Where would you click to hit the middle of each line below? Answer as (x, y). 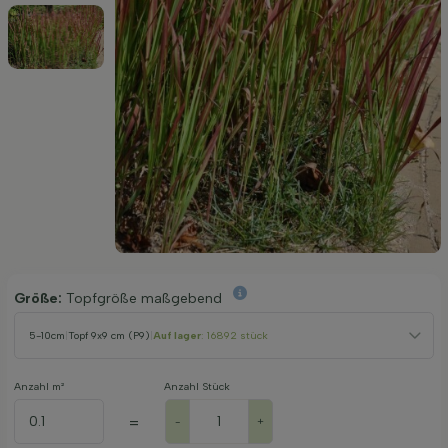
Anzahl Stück (197, 386)
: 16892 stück (234, 335)
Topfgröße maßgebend (146, 298)
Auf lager (177, 335)
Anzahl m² (39, 386)
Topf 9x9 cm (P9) (109, 335)
